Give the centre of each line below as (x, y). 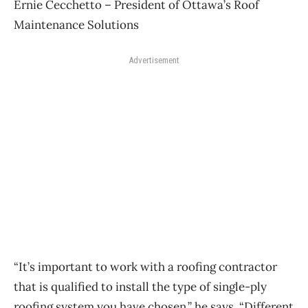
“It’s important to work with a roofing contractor (145, 266)
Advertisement (154, 60)
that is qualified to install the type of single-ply (140, 286)
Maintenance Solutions (76, 24)
